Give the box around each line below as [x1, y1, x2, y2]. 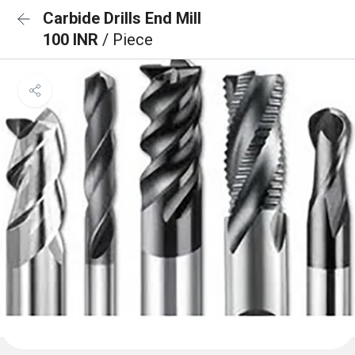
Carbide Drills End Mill [43, 9, 201, 28]
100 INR [43, 30, 102, 49]
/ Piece [102, 30, 153, 49]
